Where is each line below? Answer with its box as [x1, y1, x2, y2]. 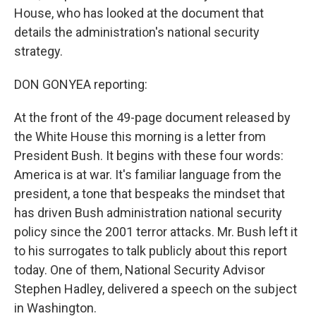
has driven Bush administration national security [14, 205, 282, 220]
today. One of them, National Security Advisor [14, 262, 265, 277]
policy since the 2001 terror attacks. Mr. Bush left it [14, 224, 298, 239]
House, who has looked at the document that [14, 6, 264, 20]
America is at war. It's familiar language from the [14, 167, 281, 182]
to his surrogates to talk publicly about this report [14, 243, 287, 258]
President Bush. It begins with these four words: [14, 148, 284, 163]
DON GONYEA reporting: [14, 77, 147, 92]
